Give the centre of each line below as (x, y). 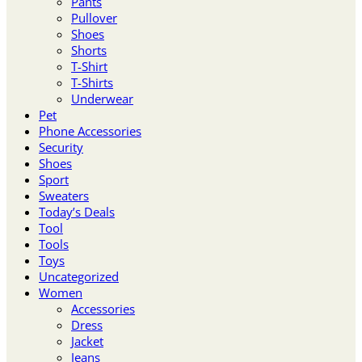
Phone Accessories (90, 130)
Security (61, 147)
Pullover (94, 17)
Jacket (87, 341)
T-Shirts (92, 82)
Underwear (102, 98)
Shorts (89, 50)
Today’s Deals (77, 211)
